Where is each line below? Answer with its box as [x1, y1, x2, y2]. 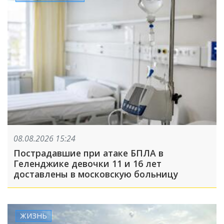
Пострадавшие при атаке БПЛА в [13, 147, 163, 159]
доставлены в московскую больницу [13, 168, 178, 180]
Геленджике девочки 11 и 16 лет [13, 157, 161, 170]
